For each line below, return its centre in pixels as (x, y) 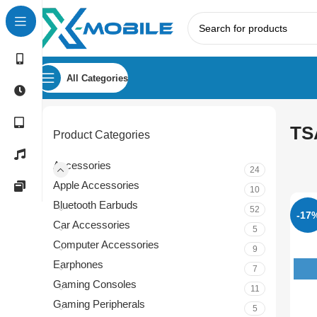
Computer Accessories (106, 244)
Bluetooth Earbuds (96, 205)
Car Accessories (92, 225)
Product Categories (102, 135)
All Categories (97, 78)
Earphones (78, 264)
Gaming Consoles (95, 284)
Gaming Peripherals (99, 304)
